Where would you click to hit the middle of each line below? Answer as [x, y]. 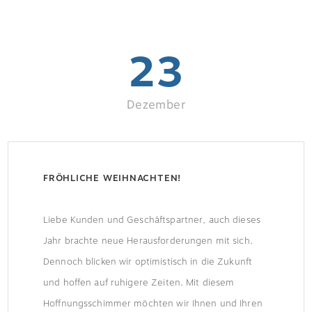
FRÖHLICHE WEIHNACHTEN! [112, 178]
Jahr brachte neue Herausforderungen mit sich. [148, 241]
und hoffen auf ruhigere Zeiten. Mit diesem [139, 282]
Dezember [156, 105]
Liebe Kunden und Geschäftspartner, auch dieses [152, 220]
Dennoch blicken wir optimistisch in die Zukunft [148, 262]
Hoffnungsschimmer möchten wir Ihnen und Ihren [153, 303]
